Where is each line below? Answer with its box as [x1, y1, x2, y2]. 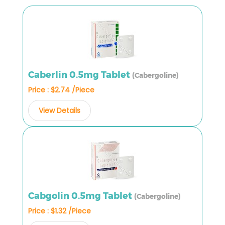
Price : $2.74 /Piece [28, 84, 94, 95]
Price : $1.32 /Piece [28, 205, 91, 216]
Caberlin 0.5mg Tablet [28, 69, 132, 80]
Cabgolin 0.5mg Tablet [28, 190, 134, 201]
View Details [39, 105, 80, 116]
